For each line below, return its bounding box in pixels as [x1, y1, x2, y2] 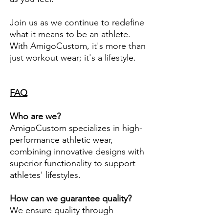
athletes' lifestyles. [10, 170, 81, 181]
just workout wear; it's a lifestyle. [10, 52, 136, 64]
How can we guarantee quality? [10, 193, 131, 204]
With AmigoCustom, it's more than [10, 41, 146, 52]
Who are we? [10, 111, 61, 122]
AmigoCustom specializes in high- [10, 123, 142, 134]
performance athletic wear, [10, 134, 113, 146]
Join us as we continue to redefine [10, 17, 144, 28]
